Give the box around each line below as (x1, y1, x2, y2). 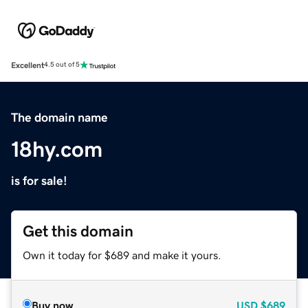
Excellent (11, 60, 44, 69)
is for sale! (11, 174, 67, 187)
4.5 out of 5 (44, 61, 80, 69)
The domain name (11, 111, 108, 124)
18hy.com (11, 137, 102, 160)
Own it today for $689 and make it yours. (23, 249, 221, 261)
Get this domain (23, 223, 133, 239)
